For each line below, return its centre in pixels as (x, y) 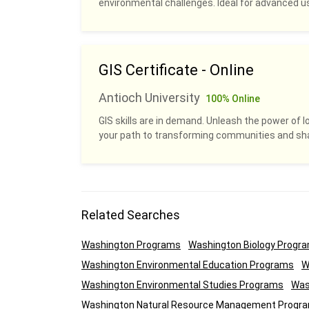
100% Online (233, 99)
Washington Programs (131, 245)
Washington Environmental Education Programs (188, 265)
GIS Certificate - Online (176, 70)
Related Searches (131, 215)
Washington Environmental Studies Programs (182, 285)
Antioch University (149, 98)
